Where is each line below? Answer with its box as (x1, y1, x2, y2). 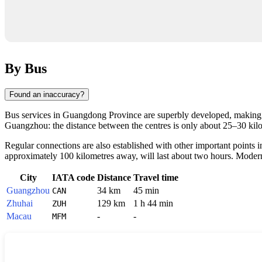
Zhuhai (6, 198, 33, 208)
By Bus (5, 60, 47, 76)
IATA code (52, 172, 95, 182)
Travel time (133, 172, 178, 182)
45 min (133, 185, 159, 195)
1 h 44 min (133, 198, 173, 208)
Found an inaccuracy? (9, 89, 84, 99)
